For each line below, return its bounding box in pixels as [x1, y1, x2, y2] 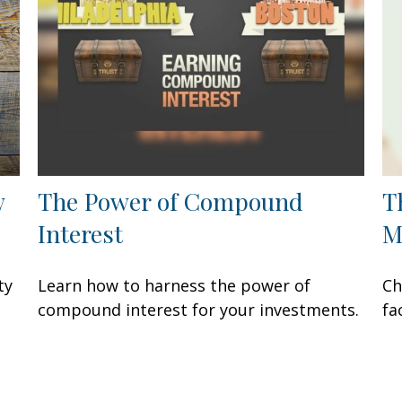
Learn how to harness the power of [38, 275, 311, 297]
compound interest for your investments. [38, 299, 360, 321]
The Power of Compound [38, 185, 304, 218]
